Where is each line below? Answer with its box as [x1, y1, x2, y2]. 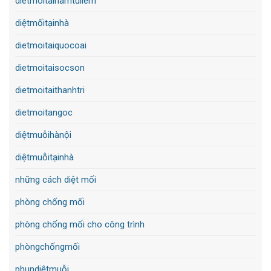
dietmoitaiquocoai [15, 39, 87, 51]
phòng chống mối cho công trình [15, 218, 145, 230]
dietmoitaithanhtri [15, 84, 85, 96]
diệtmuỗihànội [15, 129, 71, 140]
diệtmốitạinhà [15, 17, 69, 28]
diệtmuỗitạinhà [15, 151, 74, 163]
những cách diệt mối [15, 174, 96, 185]
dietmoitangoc [15, 106, 73, 118]
